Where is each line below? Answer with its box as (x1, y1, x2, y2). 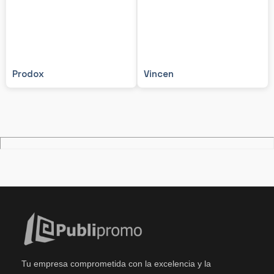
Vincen (144, 68, 174, 80)
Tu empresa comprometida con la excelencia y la (21, 259, 211, 268)
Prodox (12, 68, 44, 80)
